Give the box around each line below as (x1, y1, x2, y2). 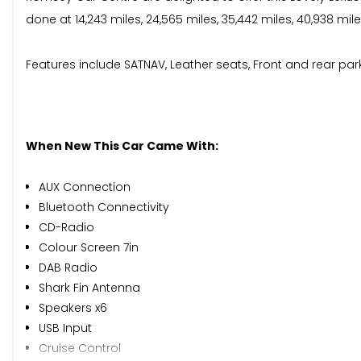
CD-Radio (39, 219, 94, 236)
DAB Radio (39, 259, 98, 276)
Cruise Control (39, 340, 121, 357)
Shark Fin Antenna (39, 280, 140, 297)
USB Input (39, 320, 92, 337)
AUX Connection (39, 179, 131, 196)
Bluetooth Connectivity (39, 199, 169, 216)
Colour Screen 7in (39, 239, 139, 256)
